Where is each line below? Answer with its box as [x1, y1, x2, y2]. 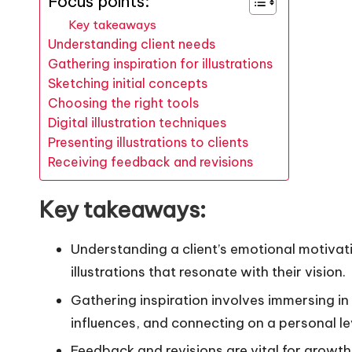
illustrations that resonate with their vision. [71, 263, 346, 281]
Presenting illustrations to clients [48, 134, 248, 151]
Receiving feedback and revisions [48, 154, 253, 170]
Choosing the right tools [48, 95, 199, 112]
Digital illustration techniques [48, 115, 226, 131]
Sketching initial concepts [48, 75, 207, 92]
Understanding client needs [48, 36, 215, 53]
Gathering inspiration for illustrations [48, 56, 273, 72]
